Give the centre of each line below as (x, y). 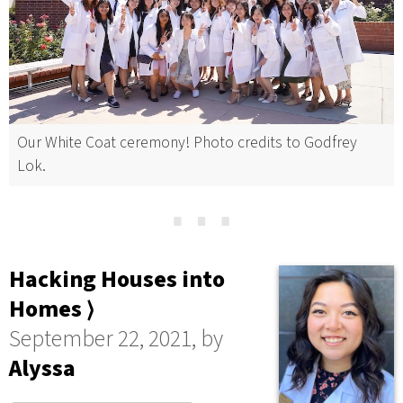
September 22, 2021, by (116, 339)
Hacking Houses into (117, 279)
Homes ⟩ (52, 309)
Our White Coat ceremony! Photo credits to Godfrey (187, 143)
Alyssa (42, 368)
